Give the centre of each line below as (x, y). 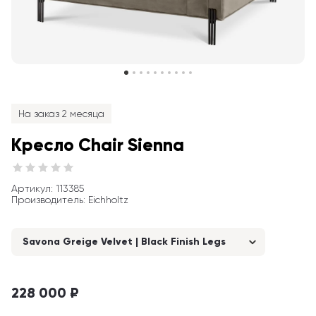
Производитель (47, 200)
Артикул (31, 188)
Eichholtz (108, 200)
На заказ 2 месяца (61, 114)
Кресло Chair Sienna (98, 145)
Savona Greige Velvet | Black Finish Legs (124, 242)
